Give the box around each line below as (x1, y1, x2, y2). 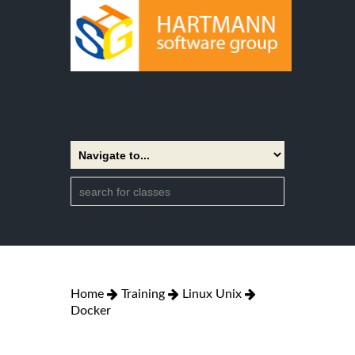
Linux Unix (182, 287, 242, 300)
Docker (71, 303, 111, 317)
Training (121, 287, 165, 300)
